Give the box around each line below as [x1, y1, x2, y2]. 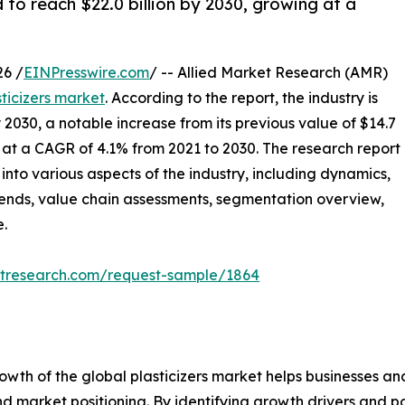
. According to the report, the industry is [105, 88, 378, 107]
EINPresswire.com [24, 62, 149, 81]
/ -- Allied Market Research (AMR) [149, 62, 388, 81]
